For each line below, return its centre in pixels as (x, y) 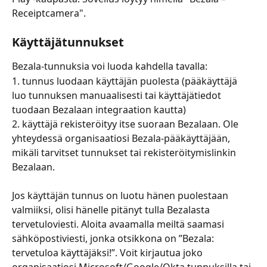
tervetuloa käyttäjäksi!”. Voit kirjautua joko (108, 253)
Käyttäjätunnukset (69, 42)
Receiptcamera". (49, 13)
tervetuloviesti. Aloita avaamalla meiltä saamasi (119, 224)
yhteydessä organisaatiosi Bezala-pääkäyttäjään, (122, 138)
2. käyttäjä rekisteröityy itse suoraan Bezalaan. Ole (126, 124)
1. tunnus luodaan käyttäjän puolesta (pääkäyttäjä (126, 81)
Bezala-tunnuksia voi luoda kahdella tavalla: (111, 66)
